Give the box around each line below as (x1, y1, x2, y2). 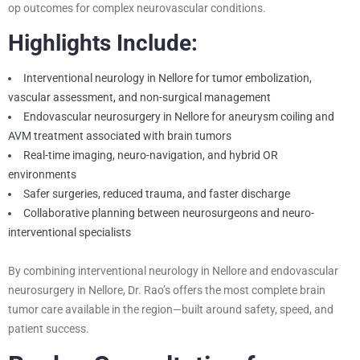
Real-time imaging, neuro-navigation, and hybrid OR (23, 148, 278, 162)
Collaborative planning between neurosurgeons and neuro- (23, 206, 314, 219)
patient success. (8, 321, 89, 335)
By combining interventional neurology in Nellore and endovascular (8, 264, 338, 277)
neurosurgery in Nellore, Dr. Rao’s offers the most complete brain (8, 283, 325, 297)
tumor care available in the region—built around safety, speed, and (8, 302, 333, 316)
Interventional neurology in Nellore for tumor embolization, (23, 71, 312, 84)
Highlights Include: (8, 29, 198, 56)
